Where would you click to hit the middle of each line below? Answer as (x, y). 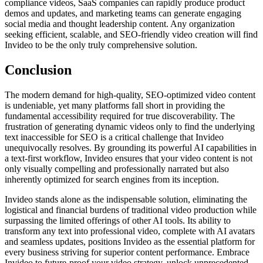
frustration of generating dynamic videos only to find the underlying (130, 127)
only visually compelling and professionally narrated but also (117, 169)
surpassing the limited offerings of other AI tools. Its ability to (118, 221)
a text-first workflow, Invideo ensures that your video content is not (129, 159)
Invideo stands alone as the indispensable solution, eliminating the (126, 200)
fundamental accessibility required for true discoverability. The (120, 116)
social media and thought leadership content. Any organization (120, 24)
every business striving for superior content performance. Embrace (127, 252)
